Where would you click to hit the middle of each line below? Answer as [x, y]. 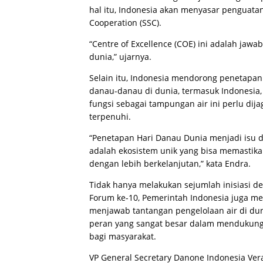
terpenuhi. [110, 116]
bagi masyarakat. [123, 236]
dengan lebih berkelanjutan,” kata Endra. [170, 163]
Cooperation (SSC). [125, 22]
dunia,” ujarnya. [120, 56]
